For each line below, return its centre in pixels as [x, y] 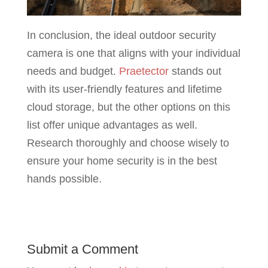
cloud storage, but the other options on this [128, 107]
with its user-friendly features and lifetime [124, 89]
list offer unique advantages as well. [112, 125]
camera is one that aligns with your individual [133, 53]
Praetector [145, 71]
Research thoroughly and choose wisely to [128, 143]
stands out [196, 71]
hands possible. [64, 179]
